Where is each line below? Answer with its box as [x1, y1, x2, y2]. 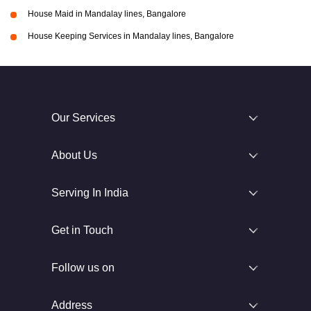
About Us [51, 149, 97, 161]
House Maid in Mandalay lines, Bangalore [28, 8, 186, 19]
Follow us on [51, 261, 115, 274]
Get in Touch [51, 224, 113, 236]
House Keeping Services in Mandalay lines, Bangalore [28, 31, 234, 41]
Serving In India [51, 186, 128, 199]
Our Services [51, 111, 115, 124]
